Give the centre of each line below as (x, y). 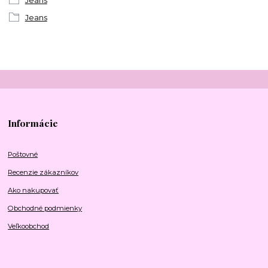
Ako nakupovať (33, 191)
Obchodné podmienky (45, 208)
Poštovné (23, 155)
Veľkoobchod (29, 226)
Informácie (33, 123)
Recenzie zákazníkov (43, 173)
